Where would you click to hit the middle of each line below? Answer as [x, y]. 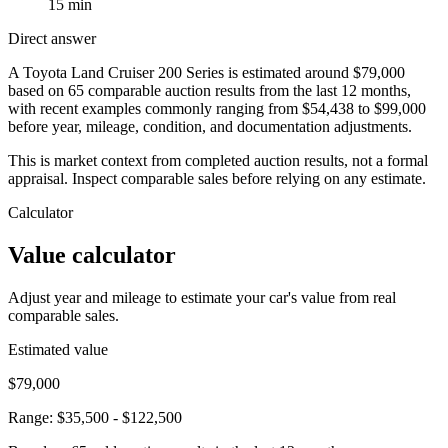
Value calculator [92, 254]
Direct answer [52, 38]
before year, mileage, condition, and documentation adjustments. [210, 126]
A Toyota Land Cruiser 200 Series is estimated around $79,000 [206, 72]
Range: [32, 417]
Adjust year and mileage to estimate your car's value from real [202, 297]
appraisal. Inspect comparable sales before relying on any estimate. [217, 178]
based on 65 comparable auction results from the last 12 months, [209, 90]
